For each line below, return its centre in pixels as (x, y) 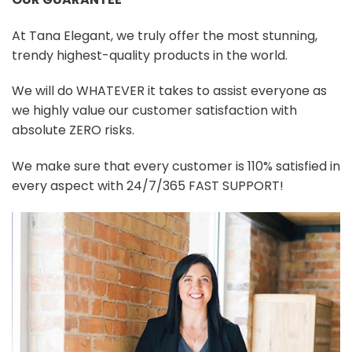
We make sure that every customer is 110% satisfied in (176, 167)
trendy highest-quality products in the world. (150, 55)
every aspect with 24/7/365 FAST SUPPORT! (148, 186)
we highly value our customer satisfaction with (154, 111)
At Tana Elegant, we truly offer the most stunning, (165, 35)
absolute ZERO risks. (73, 130)
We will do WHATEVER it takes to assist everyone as (169, 91)
